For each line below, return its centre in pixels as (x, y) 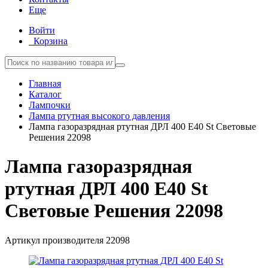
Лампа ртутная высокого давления (99, 116)
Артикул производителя (55, 240)
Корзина (51, 41)
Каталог (45, 94)
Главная (45, 83)
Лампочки (50, 105)
